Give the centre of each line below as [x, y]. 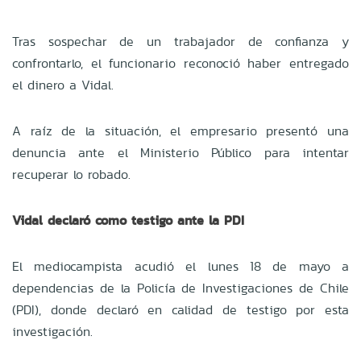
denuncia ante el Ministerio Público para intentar [180, 152]
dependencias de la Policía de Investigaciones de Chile [180, 288]
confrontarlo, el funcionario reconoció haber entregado [180, 63]
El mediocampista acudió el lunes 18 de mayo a [180, 266]
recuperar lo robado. [71, 174]
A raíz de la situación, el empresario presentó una [180, 131]
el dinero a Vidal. [63, 85]
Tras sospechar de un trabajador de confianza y [180, 41]
